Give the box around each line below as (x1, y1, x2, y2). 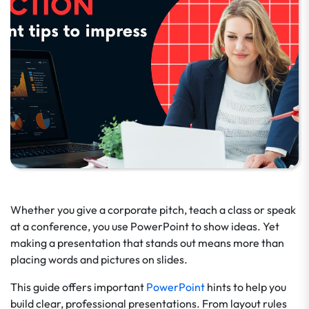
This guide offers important (10, 280, 146, 294)
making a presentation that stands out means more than (10, 236, 284, 250)
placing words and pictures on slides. (10, 252, 188, 266)
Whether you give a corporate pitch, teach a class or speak (10, 203, 296, 217)
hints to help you (205, 280, 286, 294)
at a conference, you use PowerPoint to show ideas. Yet (10, 219, 279, 233)
